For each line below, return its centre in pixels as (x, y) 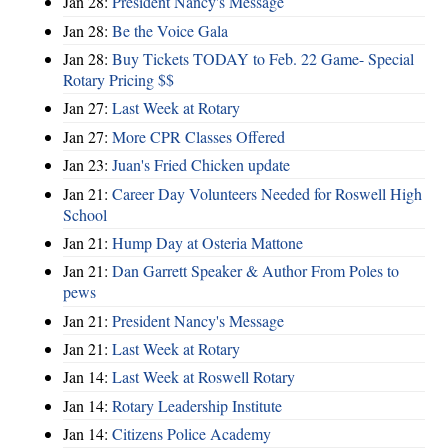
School (85, 214)
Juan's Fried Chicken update (201, 165)
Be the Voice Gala (170, 30)
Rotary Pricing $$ (118, 80)
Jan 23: (87, 165)
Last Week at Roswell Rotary (203, 377)
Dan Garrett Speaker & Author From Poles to (255, 271)
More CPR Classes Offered (198, 136)
